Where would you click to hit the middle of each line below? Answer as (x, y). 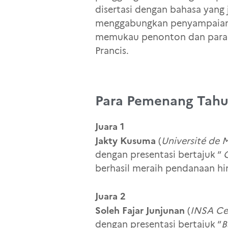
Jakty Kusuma (125, 141)
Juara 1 (110, 127)
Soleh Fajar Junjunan (140, 211)
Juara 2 (110, 196)
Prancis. (112, 51)
